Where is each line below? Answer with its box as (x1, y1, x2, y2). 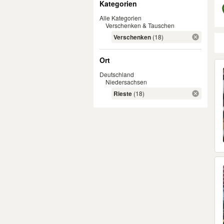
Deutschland (99, 70, 134, 78)
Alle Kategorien (99, 13, 141, 22)
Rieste (113, 89, 132, 98)
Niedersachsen (105, 77, 147, 86)
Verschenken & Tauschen (105, 21, 174, 29)
